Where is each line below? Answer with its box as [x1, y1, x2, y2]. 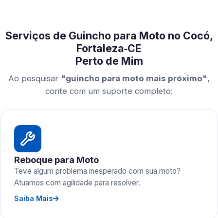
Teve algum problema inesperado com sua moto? [14, 166, 181, 176]
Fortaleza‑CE [76, 42, 142, 54]
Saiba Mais [14, 194, 53, 202]
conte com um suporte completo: [45, 86, 173, 96]
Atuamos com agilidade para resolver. [14, 178, 140, 187]
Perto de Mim [75, 54, 143, 67]
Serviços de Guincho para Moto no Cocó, [5, 29, 213, 42]
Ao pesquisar [8, 73, 61, 83]
